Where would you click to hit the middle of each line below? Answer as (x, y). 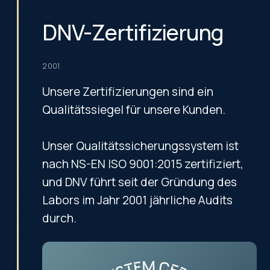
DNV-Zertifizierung (133, 32)
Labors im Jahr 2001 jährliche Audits (138, 200)
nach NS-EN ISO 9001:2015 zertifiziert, (143, 164)
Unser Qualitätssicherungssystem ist (141, 146)
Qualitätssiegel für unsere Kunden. (134, 109)
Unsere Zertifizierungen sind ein (128, 91)
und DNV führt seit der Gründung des (140, 182)
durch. (60, 218)
